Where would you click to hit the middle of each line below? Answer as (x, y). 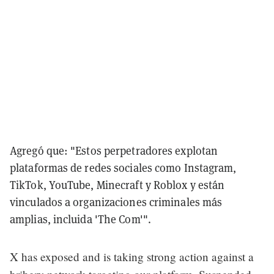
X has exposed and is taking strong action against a (132, 256)
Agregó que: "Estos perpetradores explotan (114, 150)
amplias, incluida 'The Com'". (80, 219)
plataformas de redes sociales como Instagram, (123, 168)
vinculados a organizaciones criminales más (116, 202)
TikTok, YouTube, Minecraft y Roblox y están (117, 185)
